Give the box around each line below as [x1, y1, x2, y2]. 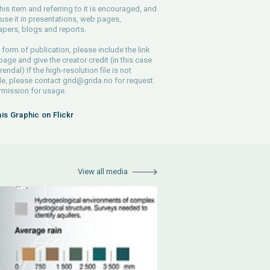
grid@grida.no [62, 76, 113, 85]
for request [112, 76, 153, 85]
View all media [78, 167, 128, 176]
